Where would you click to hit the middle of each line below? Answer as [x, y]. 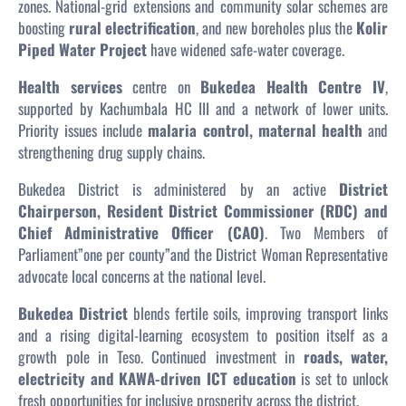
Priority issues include [83, 130]
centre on [161, 87]
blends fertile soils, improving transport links [258, 314]
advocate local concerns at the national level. [142, 276]
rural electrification [132, 28]
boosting [43, 28]
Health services [70, 87]
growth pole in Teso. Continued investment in [161, 357]
